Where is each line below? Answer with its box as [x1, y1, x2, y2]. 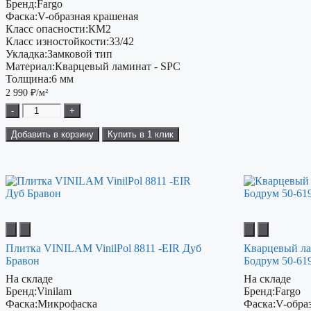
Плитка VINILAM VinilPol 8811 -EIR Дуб [6, 242, 201, 255]
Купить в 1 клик [108, 129, 174, 140]
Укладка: [6, 48, 47, 60]
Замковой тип [47, 48, 112, 60]
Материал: [6, 60, 55, 72]
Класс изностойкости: [6, 35, 109, 47]
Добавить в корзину [11, 129, 94, 140]
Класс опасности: [6, 23, 88, 35]
